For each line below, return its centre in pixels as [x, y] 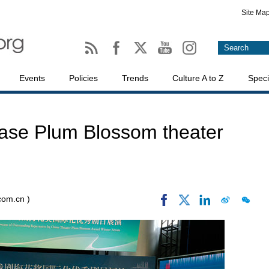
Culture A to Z [198, 78]
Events [32, 78]
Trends [135, 78]
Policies [83, 78]
